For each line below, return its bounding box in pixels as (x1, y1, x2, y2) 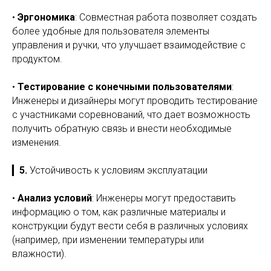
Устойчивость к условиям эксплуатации (30, 165, 207, 176)
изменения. (12, 137, 61, 148)
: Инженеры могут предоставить (92, 192, 236, 204)
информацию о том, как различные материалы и (12, 206, 226, 218)
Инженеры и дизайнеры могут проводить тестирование (12, 95, 258, 106)
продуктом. (12, 53, 62, 65)
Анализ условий (18, 192, 92, 204)
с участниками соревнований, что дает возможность (12, 109, 250, 120)
